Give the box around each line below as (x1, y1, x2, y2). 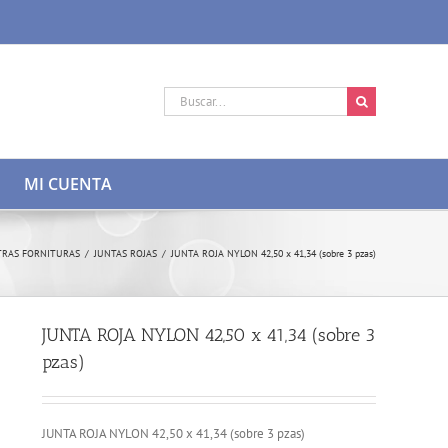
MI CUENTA (24, 173, 112, 195)
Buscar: (163, 87, 202, 104)
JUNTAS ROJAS (94, 247, 157, 260)
